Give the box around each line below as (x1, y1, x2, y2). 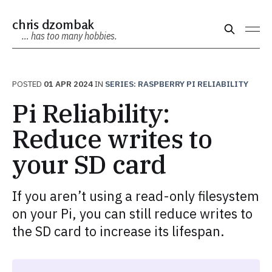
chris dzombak (12, 16, 95, 32)
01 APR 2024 (44, 78, 93, 89)
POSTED (12, 78, 44, 89)
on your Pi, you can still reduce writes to (12, 205, 253, 222)
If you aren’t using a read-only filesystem (12, 187, 259, 205)
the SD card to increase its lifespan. (12, 222, 225, 240)
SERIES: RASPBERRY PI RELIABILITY (105, 78, 248, 89)
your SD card (12, 148, 166, 181)
